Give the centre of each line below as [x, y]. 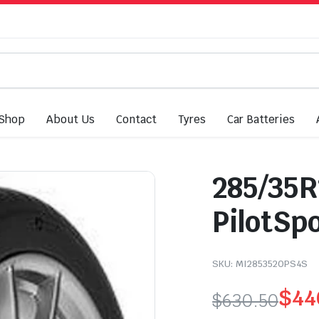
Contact [136, 119]
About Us [71, 119]
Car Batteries [261, 119]
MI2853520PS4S [272, 264]
